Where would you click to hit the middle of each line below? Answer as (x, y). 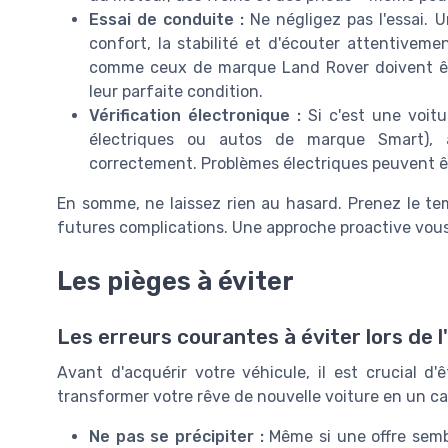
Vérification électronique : (195, 115)
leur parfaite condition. (176, 91)
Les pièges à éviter (175, 280)
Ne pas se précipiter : (176, 436)
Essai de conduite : (167, 19)
